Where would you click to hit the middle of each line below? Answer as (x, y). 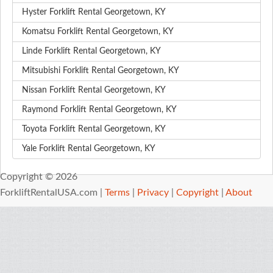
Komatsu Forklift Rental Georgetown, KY (98, 32)
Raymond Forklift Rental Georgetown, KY (99, 110)
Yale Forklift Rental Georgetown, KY (89, 149)
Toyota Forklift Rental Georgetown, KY (94, 129)
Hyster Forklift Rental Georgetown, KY (94, 12)
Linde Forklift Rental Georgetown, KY (91, 51)
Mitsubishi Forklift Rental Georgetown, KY (101, 71)
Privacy (153, 193)
